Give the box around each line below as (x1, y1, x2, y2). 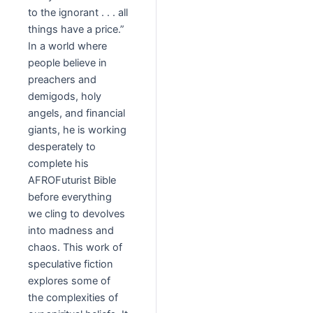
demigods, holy (28, 90, 101, 103)
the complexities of (28, 291, 118, 305)
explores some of (28, 275, 110, 288)
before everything (28, 191, 112, 204)
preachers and (28, 73, 96, 87)
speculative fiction (28, 258, 113, 271)
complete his (28, 157, 89, 170)
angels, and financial (28, 107, 125, 120)
